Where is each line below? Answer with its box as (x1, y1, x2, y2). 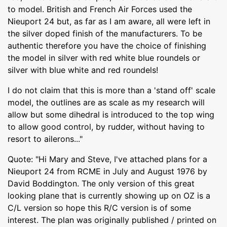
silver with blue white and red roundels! (8, 64, 158, 75)
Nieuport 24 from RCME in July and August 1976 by (8, 166, 207, 176)
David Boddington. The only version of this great (8, 178, 195, 188)
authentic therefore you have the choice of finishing (8, 40, 206, 51)
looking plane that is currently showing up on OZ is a (8, 190, 210, 201)
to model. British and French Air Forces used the (8, 4, 192, 14)
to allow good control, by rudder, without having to (8, 121, 205, 132)
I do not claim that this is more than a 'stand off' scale (8, 85, 215, 95)
